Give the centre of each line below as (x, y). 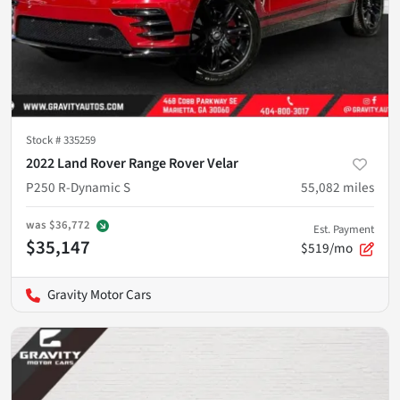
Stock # (45, 140)
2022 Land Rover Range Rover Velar (132, 163)
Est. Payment (344, 229)
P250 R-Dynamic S (78, 187)
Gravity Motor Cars (99, 294)
